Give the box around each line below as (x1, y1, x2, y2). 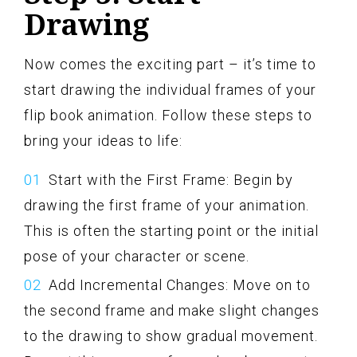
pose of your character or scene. (24, 247, 249, 265)
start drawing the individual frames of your (24, 80, 316, 98)
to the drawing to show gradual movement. (24, 327, 318, 344)
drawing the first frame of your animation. (24, 196, 309, 214)
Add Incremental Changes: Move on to (49, 276, 311, 293)
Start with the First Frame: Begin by (49, 171, 293, 188)
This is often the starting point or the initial (24, 222, 319, 239)
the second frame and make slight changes (24, 301, 320, 319)
